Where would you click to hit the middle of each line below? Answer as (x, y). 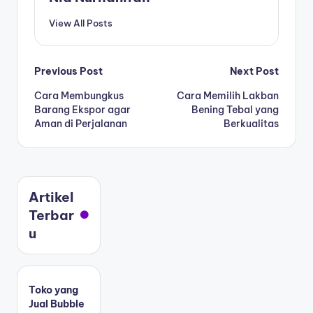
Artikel (51, 197)
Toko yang (53, 290)
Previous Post (68, 71)
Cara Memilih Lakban (228, 95)
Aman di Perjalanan (81, 123)
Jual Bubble (57, 304)
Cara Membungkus (79, 95)
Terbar (51, 215)
